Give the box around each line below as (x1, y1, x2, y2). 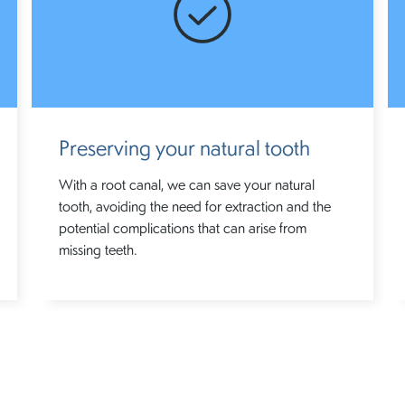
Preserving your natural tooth (59, 131, 311, 162)
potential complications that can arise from (59, 216, 307, 238)
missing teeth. (59, 238, 138, 259)
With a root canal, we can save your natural (59, 173, 316, 194)
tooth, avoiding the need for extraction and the (59, 194, 332, 216)
